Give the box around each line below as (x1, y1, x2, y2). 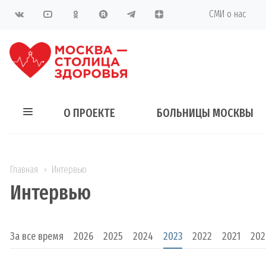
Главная (10, 164, 38, 175)
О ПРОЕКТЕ (64, 106, 115, 120)
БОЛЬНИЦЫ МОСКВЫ (157, 106, 254, 120)
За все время (10, 230, 64, 243)
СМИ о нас (209, 8, 246, 20)
